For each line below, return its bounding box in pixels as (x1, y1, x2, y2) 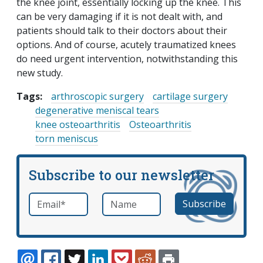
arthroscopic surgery (51, 90, 144, 103)
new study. (16, 66, 63, 80)
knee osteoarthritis (35, 118, 120, 131)
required (59, 194, 90, 205)
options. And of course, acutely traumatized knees (16, 38, 236, 52)
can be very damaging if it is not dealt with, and (16, 10, 222, 23)
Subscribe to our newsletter (29, 166, 214, 184)
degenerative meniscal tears (35, 104, 159, 117)
